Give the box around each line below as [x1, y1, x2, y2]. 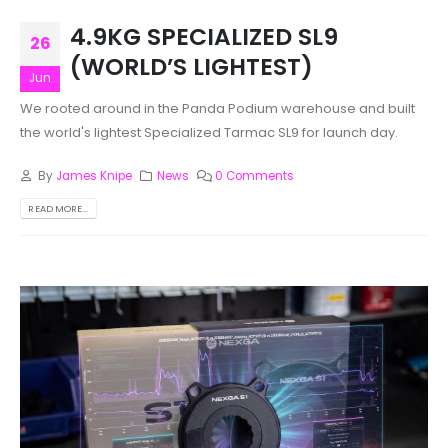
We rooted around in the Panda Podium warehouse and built [20, 99, 415, 119]
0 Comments [215, 167, 295, 184]
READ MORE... [28, 201, 89, 215]
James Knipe [55, 167, 132, 184]
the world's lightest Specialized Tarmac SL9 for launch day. [20, 123, 398, 143]
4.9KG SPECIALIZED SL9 [70, 20, 338, 54]
